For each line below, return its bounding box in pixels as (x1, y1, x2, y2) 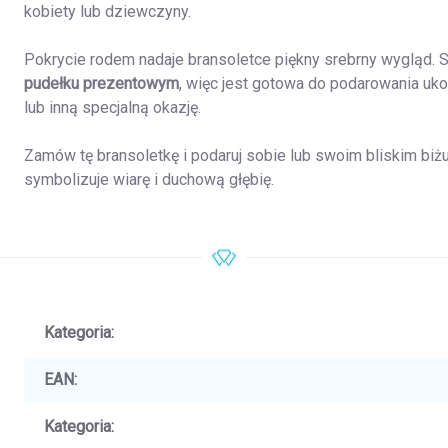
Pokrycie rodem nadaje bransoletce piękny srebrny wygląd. (24, 49, 439, 69)
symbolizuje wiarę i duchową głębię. (24, 169, 274, 189)
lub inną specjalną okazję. (24, 97, 201, 117)
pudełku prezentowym (24, 73, 179, 93)
